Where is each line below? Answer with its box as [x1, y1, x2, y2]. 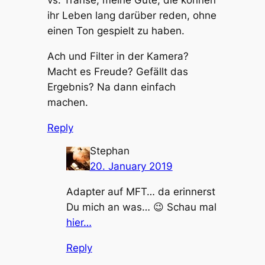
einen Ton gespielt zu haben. [47, 25, 185, 37]
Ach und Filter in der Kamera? [47, 50, 189, 62]
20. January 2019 [89, 160, 173, 173]
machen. [47, 96, 88, 108]
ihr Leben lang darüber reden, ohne [47, 9, 216, 22]
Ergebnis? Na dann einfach [47, 80, 176, 93]
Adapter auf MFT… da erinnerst [66, 185, 215, 198]
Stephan [89, 145, 130, 157]
